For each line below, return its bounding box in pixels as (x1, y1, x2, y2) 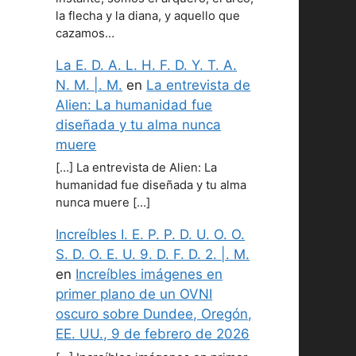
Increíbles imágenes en (75, 266, 223, 283)
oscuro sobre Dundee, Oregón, (56, 306, 253, 323)
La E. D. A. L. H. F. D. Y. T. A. (56, 57, 238, 74)
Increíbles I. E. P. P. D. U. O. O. (56, 226, 246, 243)
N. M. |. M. (56, 77, 123, 94)
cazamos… (56, 26, 115, 41)
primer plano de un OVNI (56, 286, 213, 303)
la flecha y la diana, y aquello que (56, 9, 241, 24)
